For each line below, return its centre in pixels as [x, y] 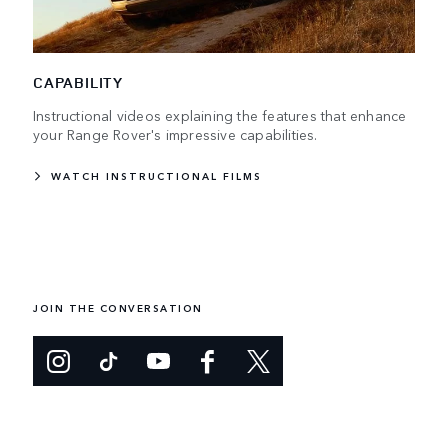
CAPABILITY [78, 83]
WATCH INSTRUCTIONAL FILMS [156, 176]
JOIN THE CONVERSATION [118, 307]
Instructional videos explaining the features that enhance [220, 115]
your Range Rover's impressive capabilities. [175, 134]
